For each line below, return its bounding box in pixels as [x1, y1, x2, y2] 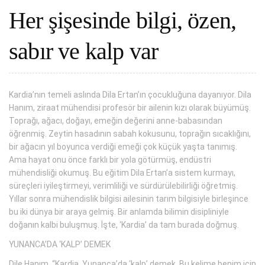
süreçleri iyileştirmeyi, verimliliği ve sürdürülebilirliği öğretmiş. [9, 180, 238, 190]
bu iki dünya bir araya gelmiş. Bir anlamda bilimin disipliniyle [9, 206, 229, 216]
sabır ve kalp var [9, 37, 159, 64]
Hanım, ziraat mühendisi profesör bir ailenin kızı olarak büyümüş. [9, 102, 251, 112]
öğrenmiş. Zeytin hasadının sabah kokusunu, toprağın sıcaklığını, [9, 128, 251, 138]
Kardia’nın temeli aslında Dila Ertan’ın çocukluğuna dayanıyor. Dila [9, 89, 251, 99]
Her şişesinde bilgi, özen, [9, 7, 237, 34]
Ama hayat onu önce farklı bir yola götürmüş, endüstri [9, 154, 211, 164]
